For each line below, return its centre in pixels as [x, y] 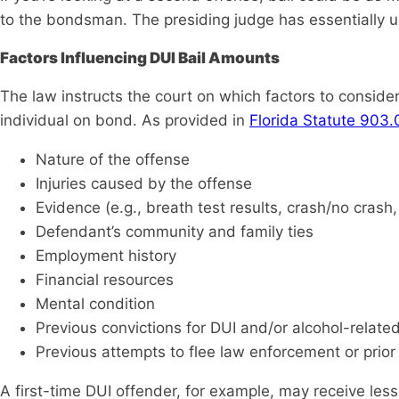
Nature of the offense [113, 160]
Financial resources [105, 280]
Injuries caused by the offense [144, 184]
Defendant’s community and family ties [175, 232]
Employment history [106, 256]
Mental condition [95, 304]
